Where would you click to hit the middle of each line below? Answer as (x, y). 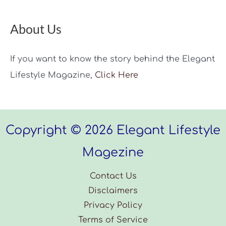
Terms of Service (113, 220)
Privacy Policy (113, 205)
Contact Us (113, 176)
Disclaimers (113, 190)
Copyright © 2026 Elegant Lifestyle (113, 130)
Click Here (117, 75)
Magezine (113, 152)
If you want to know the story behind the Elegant (112, 59)
